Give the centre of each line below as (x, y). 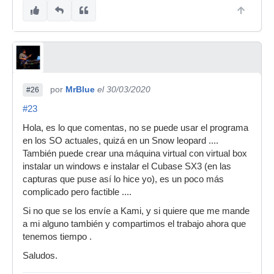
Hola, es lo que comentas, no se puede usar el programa (135, 128)
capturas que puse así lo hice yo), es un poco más (123, 179)
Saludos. (40, 255)
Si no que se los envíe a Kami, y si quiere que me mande (136, 211)
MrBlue (80, 89)
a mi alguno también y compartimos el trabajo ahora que (134, 224)
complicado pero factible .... (77, 192)
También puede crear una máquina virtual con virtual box (135, 153)
